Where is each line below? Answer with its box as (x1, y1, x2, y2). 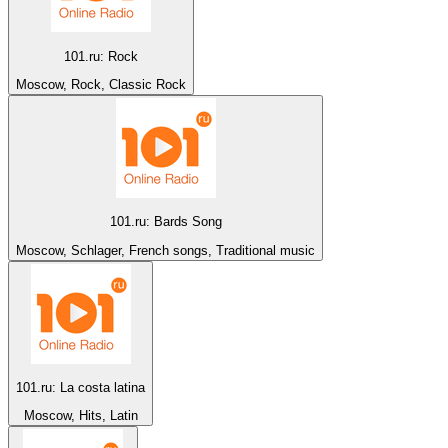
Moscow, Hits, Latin (23, 408, 138, 424)
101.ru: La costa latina (16, 379, 145, 395)
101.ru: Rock (64, 48, 138, 64)
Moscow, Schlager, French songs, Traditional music (16, 242, 315, 258)
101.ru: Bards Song (109, 214, 222, 230)
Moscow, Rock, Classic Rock (16, 77, 186, 92)
